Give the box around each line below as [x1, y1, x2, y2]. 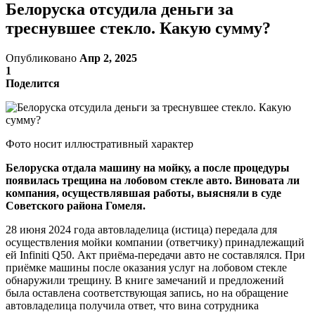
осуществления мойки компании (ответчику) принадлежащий [6, 236, 304, 248]
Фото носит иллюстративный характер [6, 137, 193, 150]
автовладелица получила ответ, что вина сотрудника [6, 299, 259, 311]
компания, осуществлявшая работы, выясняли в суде [6, 186, 281, 199]
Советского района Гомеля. [6, 199, 146, 212]
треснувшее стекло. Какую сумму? [6, 18, 271, 37]
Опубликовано [6, 51, 79, 64]
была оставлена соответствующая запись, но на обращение [6, 286, 288, 299]
